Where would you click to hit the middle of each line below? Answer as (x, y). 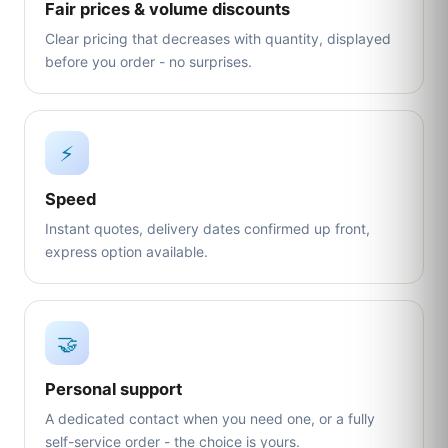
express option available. (126, 251)
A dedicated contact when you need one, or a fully (210, 418)
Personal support (113, 389)
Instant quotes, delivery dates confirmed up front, (207, 228)
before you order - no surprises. (148, 61)
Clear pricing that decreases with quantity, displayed (218, 38)
